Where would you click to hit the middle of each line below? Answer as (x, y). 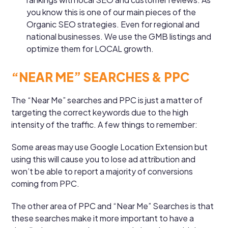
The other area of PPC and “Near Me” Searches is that (113, 206)
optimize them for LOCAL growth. (90, 48)
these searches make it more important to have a (103, 218)
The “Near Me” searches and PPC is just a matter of (107, 100)
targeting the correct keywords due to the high (100, 112)
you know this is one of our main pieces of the (111, 12)
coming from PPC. (46, 183)
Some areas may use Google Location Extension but (110, 147)
